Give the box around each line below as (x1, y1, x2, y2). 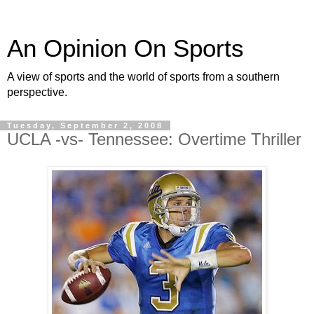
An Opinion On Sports (7, 35, 244, 62)
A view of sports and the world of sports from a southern (7, 71, 280, 83)
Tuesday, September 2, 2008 (7, 121, 163, 130)
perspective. (7, 86, 67, 98)
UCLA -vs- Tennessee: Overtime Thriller (7, 130, 301, 149)
